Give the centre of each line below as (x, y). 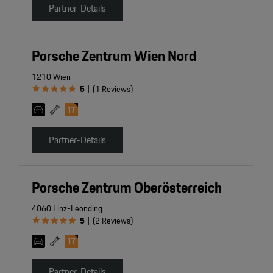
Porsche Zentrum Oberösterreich (126, 188)
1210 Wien (51, 77)
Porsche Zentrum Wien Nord (114, 56)
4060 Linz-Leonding (67, 209)
